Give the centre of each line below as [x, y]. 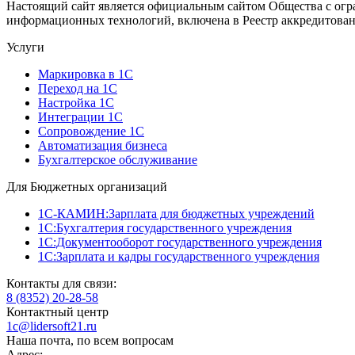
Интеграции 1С [80, 116]
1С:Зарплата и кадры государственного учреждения [179, 256]
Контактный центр [57, 311]
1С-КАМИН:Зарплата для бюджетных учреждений [176, 213]
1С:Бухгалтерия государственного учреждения [165, 227]
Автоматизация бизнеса [103, 145]
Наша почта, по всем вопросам [90, 340]
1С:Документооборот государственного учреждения [180, 242]
